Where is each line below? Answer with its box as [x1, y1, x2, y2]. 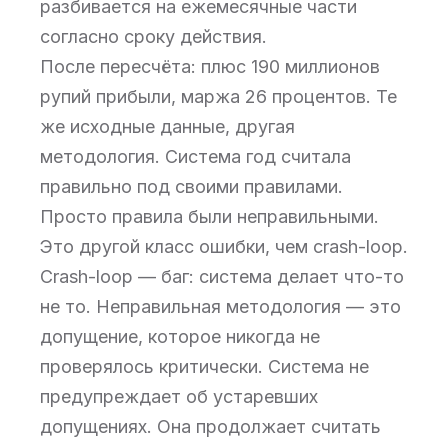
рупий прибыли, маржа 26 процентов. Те [40, 86, 397, 107]
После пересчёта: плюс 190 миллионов [40, 56, 380, 77]
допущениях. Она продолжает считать [40, 416, 381, 437]
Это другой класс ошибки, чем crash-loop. [40, 236, 408, 257]
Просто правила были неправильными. [40, 206, 379, 227]
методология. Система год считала [40, 146, 351, 167]
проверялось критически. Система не [40, 356, 369, 377]
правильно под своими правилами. [40, 176, 343, 197]
